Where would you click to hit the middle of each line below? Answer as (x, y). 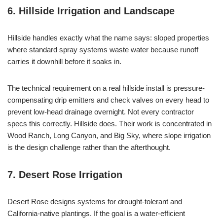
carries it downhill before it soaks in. (64, 62)
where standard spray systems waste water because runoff (103, 50)
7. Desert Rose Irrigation (65, 175)
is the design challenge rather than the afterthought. (89, 147)
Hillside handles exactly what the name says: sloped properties (108, 38)
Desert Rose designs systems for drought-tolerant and (95, 202)
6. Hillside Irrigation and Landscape (91, 11)
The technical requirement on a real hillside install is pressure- (106, 88)
